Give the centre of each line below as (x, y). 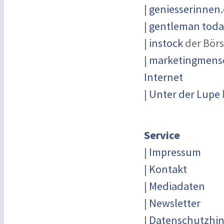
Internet (163, 77)
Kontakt (168, 169)
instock (166, 43)
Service (162, 135)
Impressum (175, 152)
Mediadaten (177, 186)
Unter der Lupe (184, 94)
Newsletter (175, 203)
